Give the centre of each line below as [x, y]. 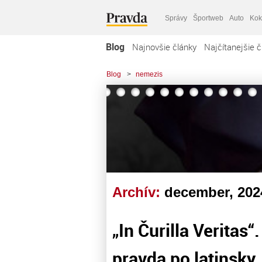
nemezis [149, 74]
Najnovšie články [164, 47]
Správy [176, 18]
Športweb [208, 18]
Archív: [138, 192]
